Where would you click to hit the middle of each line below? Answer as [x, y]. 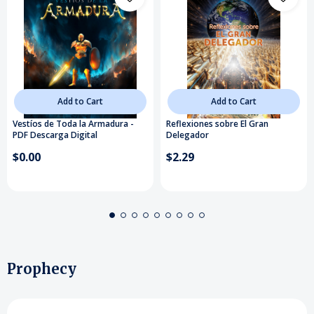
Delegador [187, 135]
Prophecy [42, 268]
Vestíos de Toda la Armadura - [73, 124]
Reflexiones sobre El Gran [217, 124]
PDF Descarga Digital [55, 135]
